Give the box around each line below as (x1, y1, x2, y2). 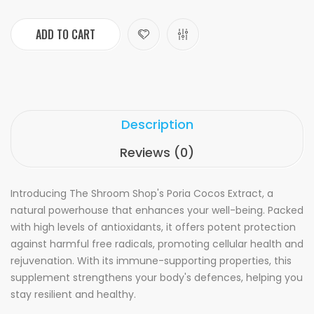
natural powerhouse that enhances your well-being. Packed (11, 203, 303, 217)
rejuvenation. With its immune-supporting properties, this (11, 254, 292, 268)
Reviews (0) (120, 144, 194, 161)
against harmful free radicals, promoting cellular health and (11, 237, 303, 251)
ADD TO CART (36, 26, 95, 43)
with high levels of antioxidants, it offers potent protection (11, 220, 296, 234)
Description (121, 116, 193, 133)
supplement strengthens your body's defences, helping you (11, 271, 303, 285)
